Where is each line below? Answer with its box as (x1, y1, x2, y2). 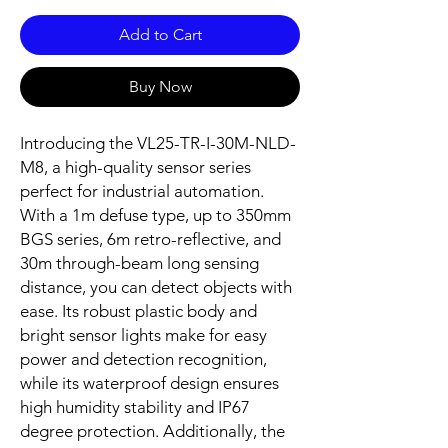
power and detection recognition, (20, 349, 267, 370)
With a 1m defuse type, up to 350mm (20, 205, 291, 226)
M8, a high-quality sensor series (20, 157, 251, 178)
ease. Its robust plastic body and (20, 301, 257, 322)
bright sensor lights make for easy (20, 325, 267, 346)
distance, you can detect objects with (20, 277, 292, 298)
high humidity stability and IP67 (20, 397, 250, 418)
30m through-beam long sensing (20, 253, 259, 274)
